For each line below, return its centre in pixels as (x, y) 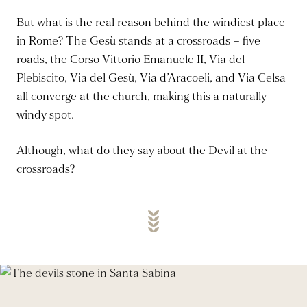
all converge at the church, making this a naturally (142, 97)
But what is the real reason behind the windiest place (151, 23)
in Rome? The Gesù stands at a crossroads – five (138, 41)
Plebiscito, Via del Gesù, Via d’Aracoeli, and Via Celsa (151, 78)
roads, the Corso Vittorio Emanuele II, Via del (131, 60)
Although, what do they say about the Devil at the (142, 151)
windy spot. (45, 115)
